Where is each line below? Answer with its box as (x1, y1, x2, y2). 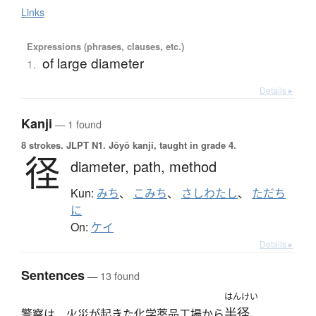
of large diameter (42, 53, 144, 73)
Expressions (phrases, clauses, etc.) (26, 39, 184, 54)
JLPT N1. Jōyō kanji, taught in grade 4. (63, 138, 236, 152)
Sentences (21, 266, 85, 285)
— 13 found (85, 268, 140, 284)
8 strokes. (21, 138, 63, 152)
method (169, 156, 217, 177)
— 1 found (52, 116, 102, 132)
